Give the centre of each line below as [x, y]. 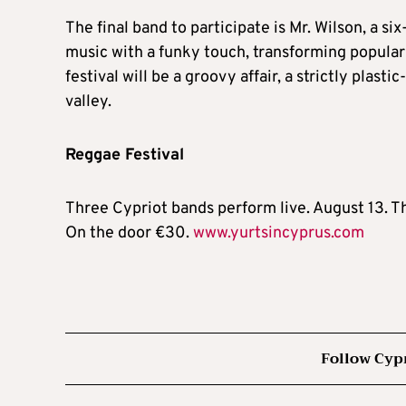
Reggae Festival [125, 155]
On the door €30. [129, 233]
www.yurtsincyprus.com [279, 233]
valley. [88, 101]
